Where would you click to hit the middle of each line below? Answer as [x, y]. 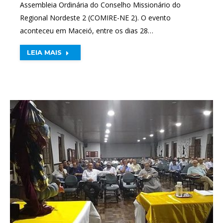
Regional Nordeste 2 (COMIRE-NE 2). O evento [95, 17]
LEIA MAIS [44, 52]
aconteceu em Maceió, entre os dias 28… [87, 30]
